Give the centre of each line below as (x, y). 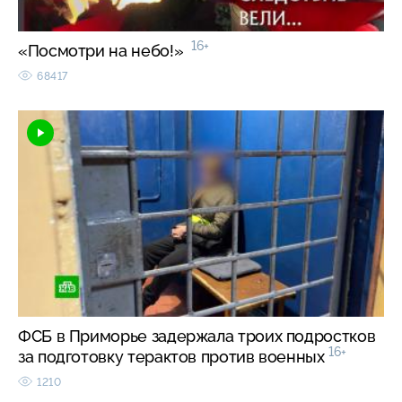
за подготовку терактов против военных (174, 356)
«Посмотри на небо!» (105, 50)
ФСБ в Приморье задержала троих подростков (197, 336)
